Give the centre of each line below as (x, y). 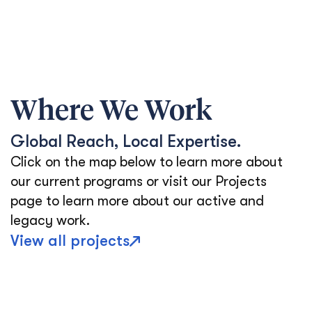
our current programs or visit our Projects (139, 181)
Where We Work (111, 112)
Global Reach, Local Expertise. (126, 141)
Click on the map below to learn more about (147, 162)
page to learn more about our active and (137, 201)
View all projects (70, 241)
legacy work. (50, 220)
